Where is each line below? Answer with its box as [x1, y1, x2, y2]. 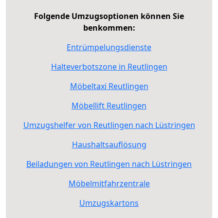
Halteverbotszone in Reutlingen [51, 61, 167, 72]
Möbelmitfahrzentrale [68, 178, 150, 189]
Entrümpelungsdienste [67, 41, 151, 53]
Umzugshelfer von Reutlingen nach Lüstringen [23, 119, 195, 130]
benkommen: [83, 22, 135, 33]
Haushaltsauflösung [72, 139, 146, 150]
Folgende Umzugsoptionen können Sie [34, 10, 184, 21]
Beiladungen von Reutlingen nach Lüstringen [26, 158, 192, 169]
